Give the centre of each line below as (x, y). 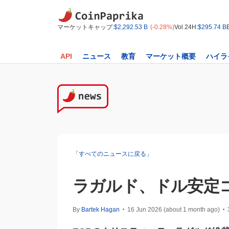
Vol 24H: (186, 27)
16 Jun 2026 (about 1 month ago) (174, 210)
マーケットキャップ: (86, 27)
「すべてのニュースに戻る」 (112, 154)
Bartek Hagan (100, 210)
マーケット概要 (171, 56)
